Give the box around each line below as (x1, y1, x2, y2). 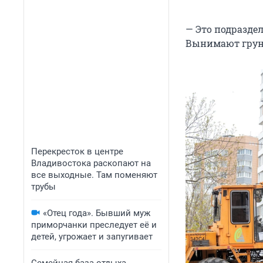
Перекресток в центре (31, 146, 123, 157)
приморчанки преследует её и (31, 220, 157, 230)
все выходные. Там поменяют (31, 170, 157, 180)
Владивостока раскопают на (31, 158, 151, 168)
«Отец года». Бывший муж (43, 208, 150, 218)
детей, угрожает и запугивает (31, 231, 153, 242)
